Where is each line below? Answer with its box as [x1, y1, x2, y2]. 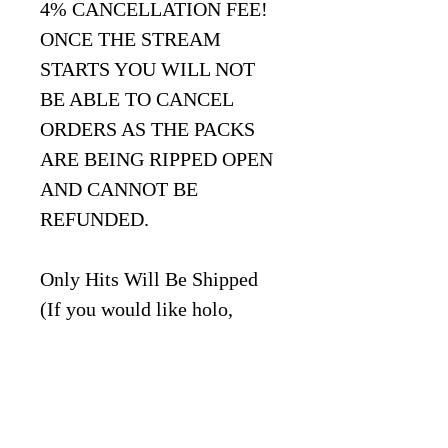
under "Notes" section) [40, 418, 224, 441]
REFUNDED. [40, 208, 149, 231]
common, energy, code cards [40, 358, 271, 381]
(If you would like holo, [40, 298, 233, 321]
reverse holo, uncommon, [40, 328, 246, 351]
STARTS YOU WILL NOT [40, 58, 255, 81]
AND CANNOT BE [40, 178, 198, 201]
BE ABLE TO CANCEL [40, 88, 233, 111]
